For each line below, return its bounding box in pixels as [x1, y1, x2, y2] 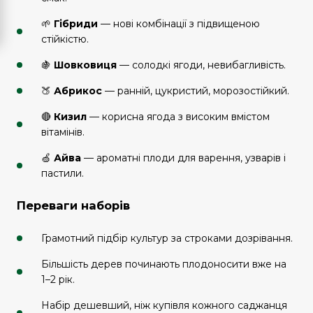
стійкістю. [41, 32, 89, 45]
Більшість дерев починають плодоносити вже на [41, 257, 286, 270]
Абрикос [54, 84, 102, 97]
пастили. [41, 166, 84, 180]
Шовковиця [54, 58, 117, 71]
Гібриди [54, 17, 98, 30]
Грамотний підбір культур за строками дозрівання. [41, 231, 293, 245]
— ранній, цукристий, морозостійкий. [102, 84, 289, 97]
